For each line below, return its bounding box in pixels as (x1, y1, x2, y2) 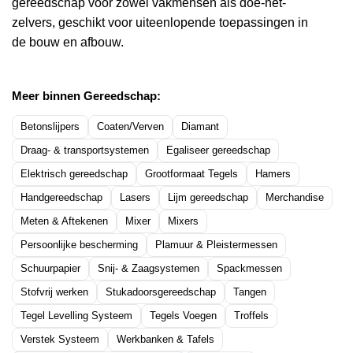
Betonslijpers (20, 121, 80, 132)
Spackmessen (217, 262, 282, 274)
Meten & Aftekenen (20, 215, 108, 227)
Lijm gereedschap (168, 191, 248, 203)
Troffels (234, 310, 269, 321)
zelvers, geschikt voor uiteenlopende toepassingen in (12, 16, 308, 29)
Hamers (255, 168, 291, 180)
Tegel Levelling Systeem (20, 310, 132, 321)
